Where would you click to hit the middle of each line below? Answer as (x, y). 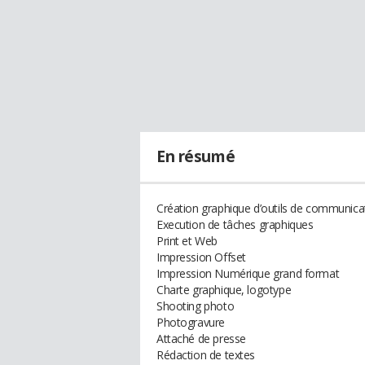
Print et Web (187, 241)
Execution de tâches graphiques (235, 224)
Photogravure (191, 322)
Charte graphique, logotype (224, 290)
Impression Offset (201, 257)
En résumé (196, 156)
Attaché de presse (201, 339)
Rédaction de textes (206, 355)
